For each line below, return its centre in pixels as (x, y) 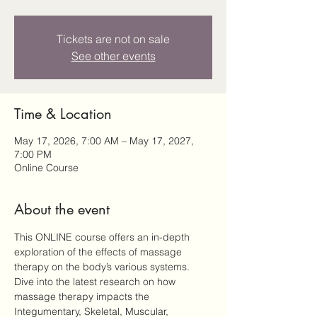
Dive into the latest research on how (96, 282)
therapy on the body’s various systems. (103, 267)
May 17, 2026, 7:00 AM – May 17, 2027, (104, 141)
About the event (62, 209)
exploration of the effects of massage (99, 252)
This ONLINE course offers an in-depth (103, 237)
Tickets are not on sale (113, 39)
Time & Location (63, 114)
